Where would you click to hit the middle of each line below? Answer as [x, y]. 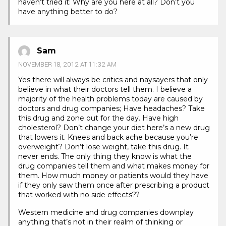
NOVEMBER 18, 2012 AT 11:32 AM [67, 65]
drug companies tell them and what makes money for [114, 166]
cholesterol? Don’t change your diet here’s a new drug [114, 128]
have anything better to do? [68, 12]
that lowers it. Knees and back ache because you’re [108, 137]
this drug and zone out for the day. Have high [98, 118]
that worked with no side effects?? [79, 195]
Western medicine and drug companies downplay [106, 213]
